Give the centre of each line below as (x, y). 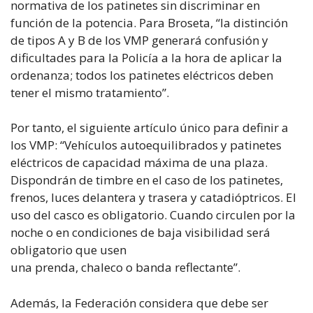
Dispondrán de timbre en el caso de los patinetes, (147, 180)
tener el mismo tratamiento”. (90, 92)
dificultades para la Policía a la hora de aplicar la (146, 57)
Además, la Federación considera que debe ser (139, 303)
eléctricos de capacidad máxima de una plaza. (139, 162)
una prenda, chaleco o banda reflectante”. (125, 267)
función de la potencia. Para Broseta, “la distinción (149, 22)
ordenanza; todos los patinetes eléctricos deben (142, 75)
